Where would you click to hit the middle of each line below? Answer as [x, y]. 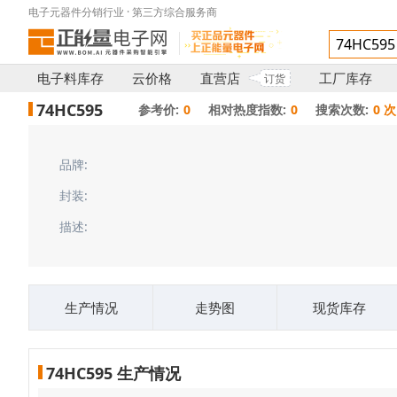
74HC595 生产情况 [113, 373]
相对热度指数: [247, 109]
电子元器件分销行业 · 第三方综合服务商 [123, 12]
